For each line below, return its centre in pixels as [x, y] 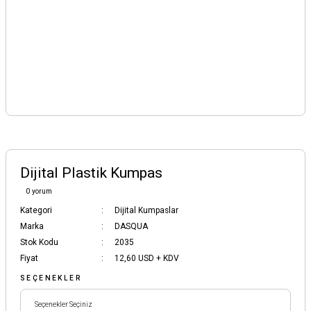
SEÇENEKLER [51, 278]
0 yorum [39, 191]
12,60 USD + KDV [147, 258]
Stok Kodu [39, 242]
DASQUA [131, 226]
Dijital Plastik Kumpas [91, 173]
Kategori [36, 210]
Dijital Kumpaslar [146, 210]
